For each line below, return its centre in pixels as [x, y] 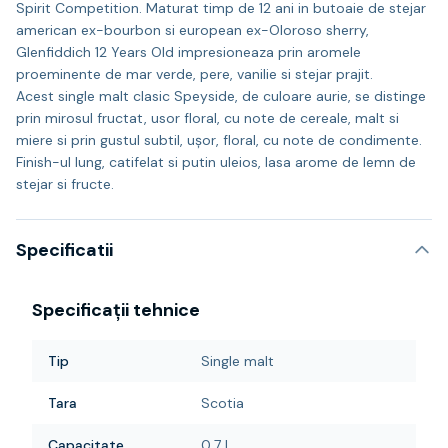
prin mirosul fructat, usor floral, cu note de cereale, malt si [207, 118]
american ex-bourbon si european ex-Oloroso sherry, [192, 30]
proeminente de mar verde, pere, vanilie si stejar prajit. [194, 74]
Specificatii [64, 250]
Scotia [222, 403]
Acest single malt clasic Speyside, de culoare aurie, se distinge [221, 96]
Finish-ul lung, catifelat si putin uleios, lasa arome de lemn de [216, 162]
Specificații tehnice [116, 310]
